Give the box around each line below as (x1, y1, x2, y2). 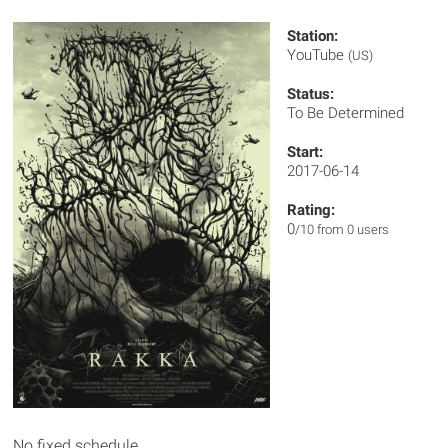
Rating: (287, 201, 336, 219)
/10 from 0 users (295, 222, 390, 237)
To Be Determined (287, 104, 405, 122)
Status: (287, 85, 335, 103)
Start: (287, 143, 324, 161)
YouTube (287, 46, 349, 64)
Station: (287, 27, 339, 45)
